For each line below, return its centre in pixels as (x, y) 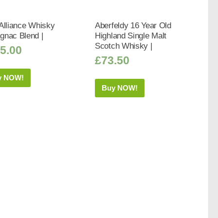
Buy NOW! (120, 88)
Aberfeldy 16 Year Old (133, 26)
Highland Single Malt (131, 36)
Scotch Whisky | (124, 46)
